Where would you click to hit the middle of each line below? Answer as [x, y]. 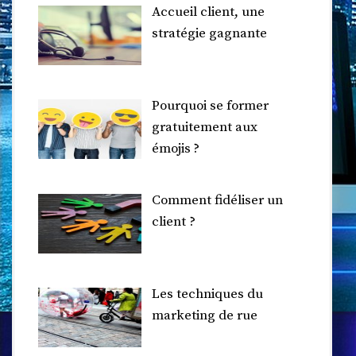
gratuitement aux [204, 128]
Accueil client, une [208, 12]
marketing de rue [204, 315]
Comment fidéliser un [217, 200]
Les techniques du [207, 294]
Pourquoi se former [210, 106]
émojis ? [175, 149]
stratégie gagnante [209, 33]
